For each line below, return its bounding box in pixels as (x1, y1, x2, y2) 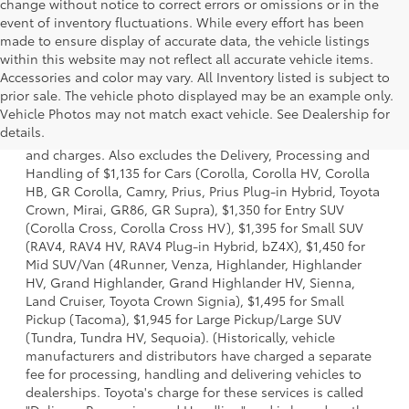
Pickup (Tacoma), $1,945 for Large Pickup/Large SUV (26, 309, 341, 328)
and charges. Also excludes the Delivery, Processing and (26, 144, 370, 163)
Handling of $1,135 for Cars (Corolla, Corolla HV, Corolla (26, 163, 370, 182)
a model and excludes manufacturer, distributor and (26, 108, 346, 127)
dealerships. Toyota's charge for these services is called (26, 382, 363, 401)
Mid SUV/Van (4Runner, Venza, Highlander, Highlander (26, 254, 362, 273)
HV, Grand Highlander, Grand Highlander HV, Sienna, (26, 272, 355, 291)
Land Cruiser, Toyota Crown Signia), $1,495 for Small (26, 290, 344, 309)
